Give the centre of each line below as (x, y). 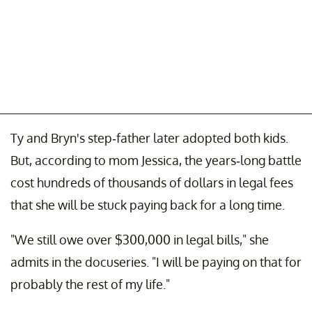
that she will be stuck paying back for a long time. (148, 205)
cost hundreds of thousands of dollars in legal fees (152, 183)
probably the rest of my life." (90, 284)
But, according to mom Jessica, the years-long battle (156, 161)
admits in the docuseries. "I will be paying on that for (156, 262)
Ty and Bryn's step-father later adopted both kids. (149, 138)
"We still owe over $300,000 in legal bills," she (140, 240)
